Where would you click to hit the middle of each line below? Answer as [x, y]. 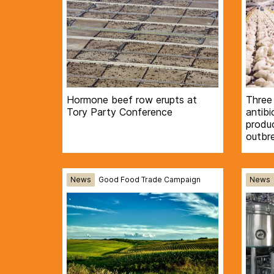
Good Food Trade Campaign [150, 180]
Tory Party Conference [120, 112]
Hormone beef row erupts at [132, 99]
